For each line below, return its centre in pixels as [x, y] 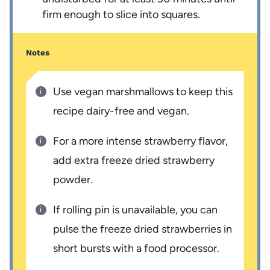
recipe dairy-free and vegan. [121, 111]
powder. [73, 179]
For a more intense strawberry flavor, [141, 141]
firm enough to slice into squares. [121, 14]
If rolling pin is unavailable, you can [136, 209]
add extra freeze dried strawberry [134, 160]
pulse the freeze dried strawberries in [143, 229]
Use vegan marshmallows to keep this [143, 91]
